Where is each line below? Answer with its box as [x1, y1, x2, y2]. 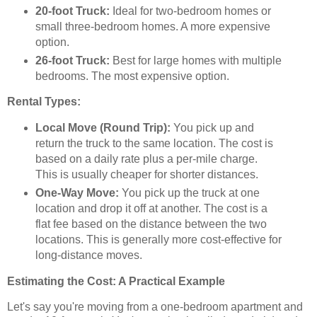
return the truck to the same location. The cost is [35, 137, 273, 150]
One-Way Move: [35, 187, 119, 200]
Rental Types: [7, 96, 81, 108]
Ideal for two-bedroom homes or [109, 4, 271, 17]
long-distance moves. [35, 249, 142, 262]
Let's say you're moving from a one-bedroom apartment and [7, 300, 303, 313]
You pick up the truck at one [118, 187, 260, 200]
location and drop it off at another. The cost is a [35, 202, 267, 215]
